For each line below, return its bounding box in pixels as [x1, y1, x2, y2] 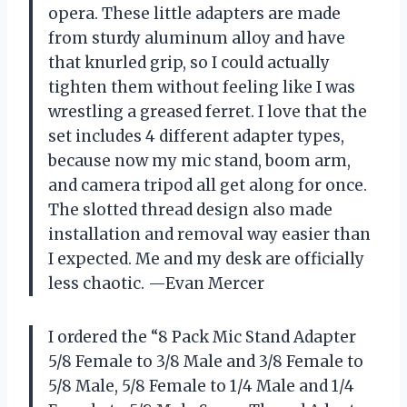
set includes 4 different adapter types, [48, 126, 344, 147]
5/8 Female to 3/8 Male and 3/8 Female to [48, 352, 363, 372]
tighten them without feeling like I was [48, 77, 355, 98]
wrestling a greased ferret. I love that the [48, 102, 367, 123]
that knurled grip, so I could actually [48, 53, 330, 74]
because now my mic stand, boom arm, [48, 151, 351, 172]
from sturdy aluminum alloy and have [48, 28, 345, 49]
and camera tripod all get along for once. [48, 175, 367, 196]
